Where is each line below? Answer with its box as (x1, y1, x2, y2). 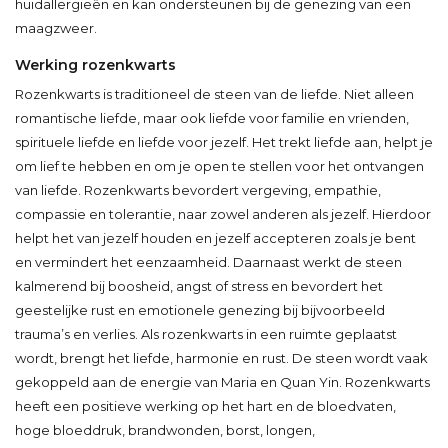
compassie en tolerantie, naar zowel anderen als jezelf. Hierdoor (15, 205, 431, 222)
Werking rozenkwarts (15, 55, 176, 74)
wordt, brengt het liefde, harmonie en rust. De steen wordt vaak (15, 349, 428, 366)
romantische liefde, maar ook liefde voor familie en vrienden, (15, 109, 409, 126)
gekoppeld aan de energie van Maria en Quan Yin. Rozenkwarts (15, 373, 430, 390)
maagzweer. (15, 19, 97, 36)
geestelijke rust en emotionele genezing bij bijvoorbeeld (15, 301, 385, 318)
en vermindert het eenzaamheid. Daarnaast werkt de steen (15, 253, 402, 270)
